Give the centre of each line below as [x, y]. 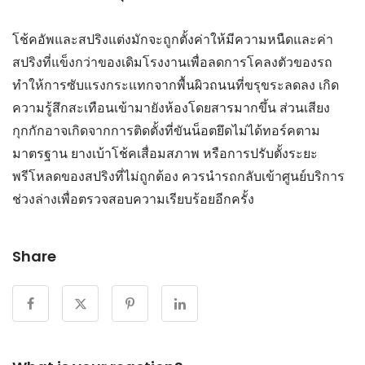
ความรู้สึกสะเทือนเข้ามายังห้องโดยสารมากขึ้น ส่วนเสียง [171, 108]
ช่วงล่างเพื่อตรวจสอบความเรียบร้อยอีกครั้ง [133, 199]
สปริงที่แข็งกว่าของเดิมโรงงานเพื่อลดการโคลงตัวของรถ [172, 62]
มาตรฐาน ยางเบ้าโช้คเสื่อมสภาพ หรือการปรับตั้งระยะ [165, 153]
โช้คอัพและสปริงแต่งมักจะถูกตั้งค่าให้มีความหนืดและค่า [173, 39]
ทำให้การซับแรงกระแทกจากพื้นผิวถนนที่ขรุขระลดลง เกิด [176, 85]
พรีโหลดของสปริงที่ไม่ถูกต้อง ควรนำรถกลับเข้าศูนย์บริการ [178, 176]
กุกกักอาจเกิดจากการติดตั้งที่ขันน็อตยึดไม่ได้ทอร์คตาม [166, 130]
